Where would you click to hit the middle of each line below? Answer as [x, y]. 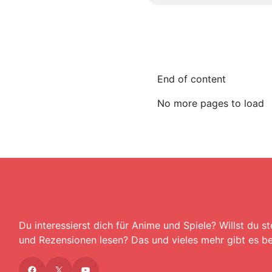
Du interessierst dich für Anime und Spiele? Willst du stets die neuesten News [22, 226]
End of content [195, 79]
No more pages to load [214, 104]
